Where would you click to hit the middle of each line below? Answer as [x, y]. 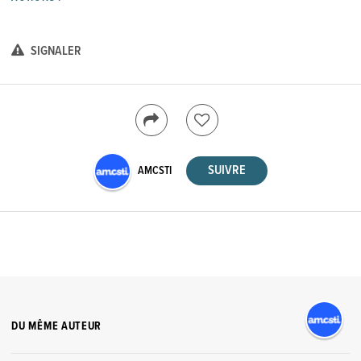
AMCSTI [154, 171]
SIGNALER [55, 52]
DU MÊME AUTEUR [57, 327]
